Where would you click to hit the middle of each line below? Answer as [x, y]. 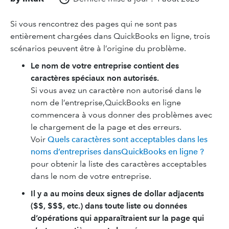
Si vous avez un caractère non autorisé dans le [116, 90]
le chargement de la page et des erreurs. [106, 127]
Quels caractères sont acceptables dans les [128, 139]
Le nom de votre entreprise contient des [105, 66]
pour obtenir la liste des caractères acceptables [119, 164]
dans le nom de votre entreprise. [91, 176]
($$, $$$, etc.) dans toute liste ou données [109, 206]
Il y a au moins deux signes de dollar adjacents [117, 193]
